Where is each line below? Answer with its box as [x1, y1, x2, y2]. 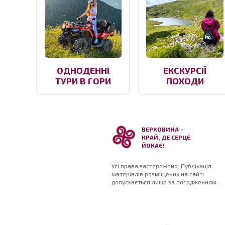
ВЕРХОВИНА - [142, 126, 183, 133]
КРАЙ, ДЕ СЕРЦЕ [142, 134, 190, 141]
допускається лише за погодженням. [111, 178, 218, 186]
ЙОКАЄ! [142, 142, 165, 149]
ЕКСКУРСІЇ [163, 65, 207, 76]
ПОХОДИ [166, 75, 204, 87]
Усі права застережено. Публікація [111, 162, 211, 170]
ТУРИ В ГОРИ [55, 75, 111, 87]
